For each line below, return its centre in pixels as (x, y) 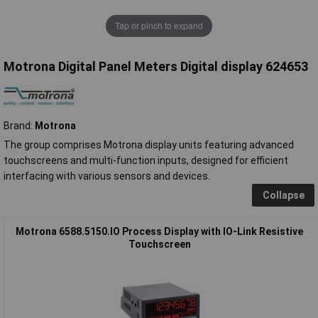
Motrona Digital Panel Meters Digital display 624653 (156, 66)
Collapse (283, 195)
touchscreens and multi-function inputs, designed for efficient (146, 160)
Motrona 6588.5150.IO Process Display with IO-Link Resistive (159, 231)
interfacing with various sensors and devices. (107, 176)
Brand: (19, 125)
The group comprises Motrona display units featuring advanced (149, 144)
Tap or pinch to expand (159, 26)
